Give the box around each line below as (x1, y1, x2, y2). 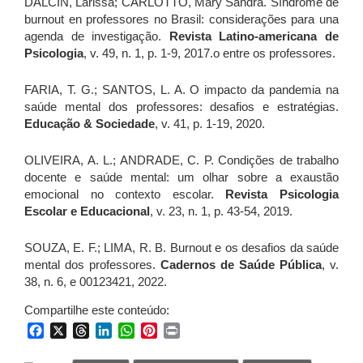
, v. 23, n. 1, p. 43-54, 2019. (150, 203, 293, 218)
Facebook (44, 322, 101, 337)
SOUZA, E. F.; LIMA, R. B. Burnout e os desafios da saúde (24, 240, 339, 254)
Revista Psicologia (225, 186, 340, 201)
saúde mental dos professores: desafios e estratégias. (24, 99, 339, 113)
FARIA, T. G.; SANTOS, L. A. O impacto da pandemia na (24, 82, 339, 96)
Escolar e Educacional (24, 203, 150, 218)
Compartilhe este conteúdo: (24, 302, 169, 317)
